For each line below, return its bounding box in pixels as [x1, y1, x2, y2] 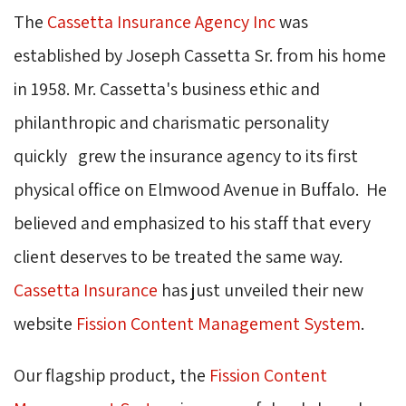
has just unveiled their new [158, 278, 363, 303]
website [14, 312, 76, 336]
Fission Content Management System [76, 312, 361, 336]
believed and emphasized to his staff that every [14, 211, 371, 236]
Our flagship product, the [14, 363, 209, 388]
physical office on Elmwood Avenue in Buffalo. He [14, 178, 387, 202]
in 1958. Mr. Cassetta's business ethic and [14, 77, 320, 101]
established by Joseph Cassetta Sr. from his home [14, 43, 386, 68]
